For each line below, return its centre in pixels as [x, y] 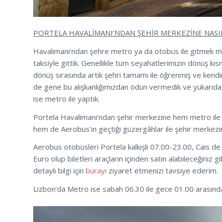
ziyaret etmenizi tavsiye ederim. [162, 171]
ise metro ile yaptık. [66, 98]
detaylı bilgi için [59, 171]
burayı [96, 171]
